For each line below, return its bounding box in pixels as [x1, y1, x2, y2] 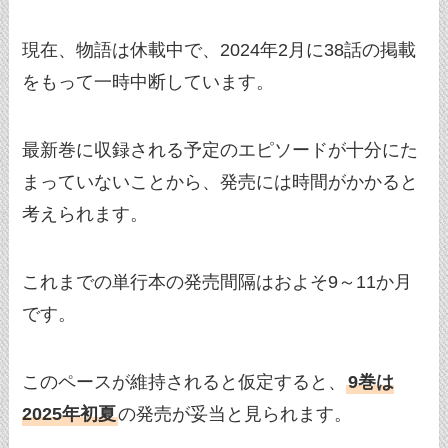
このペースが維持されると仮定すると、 [22, 371, 347, 392]
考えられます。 [22, 203, 149, 224]
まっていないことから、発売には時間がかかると [22, 171, 419, 192]
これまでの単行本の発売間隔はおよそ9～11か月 [22, 271, 413, 292]
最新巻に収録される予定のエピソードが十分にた [22, 139, 419, 160]
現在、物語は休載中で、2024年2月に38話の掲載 [22, 40, 417, 61]
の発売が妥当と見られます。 [118, 403, 353, 424]
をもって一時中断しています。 [22, 72, 275, 93]
